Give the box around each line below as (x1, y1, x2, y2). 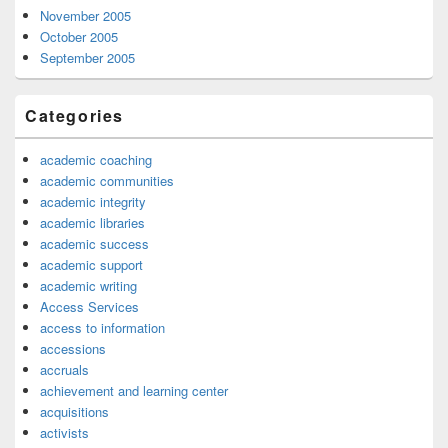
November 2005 (40, 6, 131, 26)
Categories (25, 104, 124, 128)
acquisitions (40, 402, 109, 422)
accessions (40, 339, 106, 359)
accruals (40, 360, 89, 380)
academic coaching (40, 150, 152, 170)
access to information (40, 318, 165, 338)
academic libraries (40, 213, 145, 233)
